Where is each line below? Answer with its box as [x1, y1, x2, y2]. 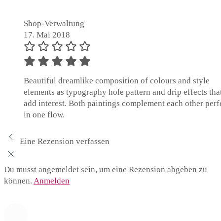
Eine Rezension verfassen [20, 137, 110, 147]
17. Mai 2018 [24, 30, 70, 40]
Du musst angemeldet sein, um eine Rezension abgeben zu [4, 165, 207, 175]
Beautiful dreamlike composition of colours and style [24, 76, 210, 86]
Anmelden [34, 176, 70, 186]
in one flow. [24, 110, 65, 120]
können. [4, 176, 34, 186]
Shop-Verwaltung [24, 19, 84, 29]
